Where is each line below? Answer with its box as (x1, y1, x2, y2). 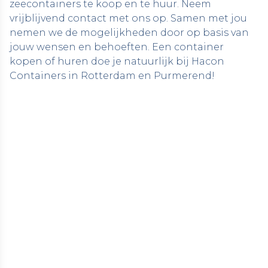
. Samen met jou (166, 13, 247, 24)
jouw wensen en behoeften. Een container (10, 41, 224, 53)
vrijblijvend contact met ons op (10, 13, 166, 24)
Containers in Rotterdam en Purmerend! (10, 70, 215, 81)
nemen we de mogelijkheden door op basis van (10, 27, 249, 38)
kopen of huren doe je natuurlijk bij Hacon (10, 56, 224, 67)
